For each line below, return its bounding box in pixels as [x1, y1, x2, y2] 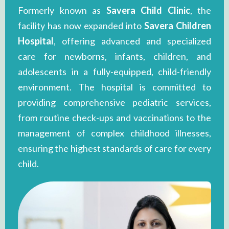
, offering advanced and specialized [54, 35, 211, 47]
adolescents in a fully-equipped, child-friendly [18, 66, 211, 78]
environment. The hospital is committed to [18, 81, 211, 93]
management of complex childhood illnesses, [18, 127, 211, 139]
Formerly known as [18, 5, 106, 16]
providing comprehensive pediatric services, [18, 97, 211, 108]
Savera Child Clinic [106, 5, 190, 16]
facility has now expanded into [18, 20, 144, 32]
